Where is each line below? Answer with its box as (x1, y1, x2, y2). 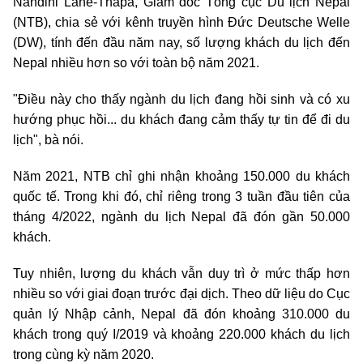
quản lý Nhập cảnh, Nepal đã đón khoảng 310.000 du (13, 307, 350, 322)
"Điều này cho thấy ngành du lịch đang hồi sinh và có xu (13, 92, 350, 107)
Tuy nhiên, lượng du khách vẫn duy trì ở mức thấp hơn (13, 267, 350, 281)
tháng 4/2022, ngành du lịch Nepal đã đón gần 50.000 (13, 210, 350, 224)
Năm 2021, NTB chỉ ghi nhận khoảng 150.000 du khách (13, 169, 350, 184)
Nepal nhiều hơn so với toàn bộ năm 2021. (13, 56, 259, 70)
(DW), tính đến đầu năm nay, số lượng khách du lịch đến (13, 36, 350, 50)
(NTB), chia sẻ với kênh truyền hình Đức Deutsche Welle (13, 15, 350, 30)
